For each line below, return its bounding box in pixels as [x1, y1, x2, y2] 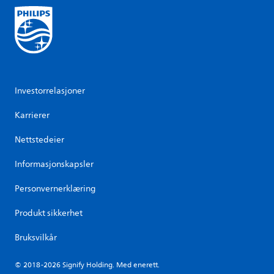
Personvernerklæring [15, 182, 96, 196]
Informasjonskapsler [15, 157, 94, 172]
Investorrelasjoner [15, 84, 85, 98]
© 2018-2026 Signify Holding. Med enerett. [15, 259, 160, 272]
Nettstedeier [15, 133, 64, 147]
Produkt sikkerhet [15, 206, 83, 221]
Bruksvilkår [15, 231, 57, 245]
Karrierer [15, 108, 50, 123]
